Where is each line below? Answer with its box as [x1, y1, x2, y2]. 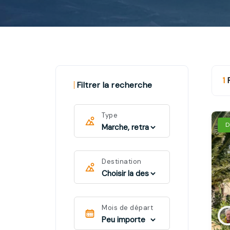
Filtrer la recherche [76, 80, 152, 90]
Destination [102, 157, 142, 166]
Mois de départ [102, 203, 154, 212]
